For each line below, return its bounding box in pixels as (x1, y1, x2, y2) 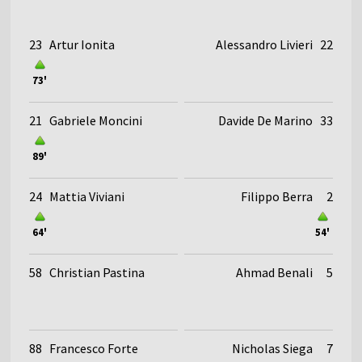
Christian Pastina (49, 263, 145, 280)
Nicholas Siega (231, 339, 313, 356)
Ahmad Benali (235, 263, 313, 280)
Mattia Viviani (49, 187, 125, 204)
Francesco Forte (49, 339, 139, 356)
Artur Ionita (49, 36, 116, 53)
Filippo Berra (240, 187, 313, 204)
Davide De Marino (217, 112, 313, 128)
